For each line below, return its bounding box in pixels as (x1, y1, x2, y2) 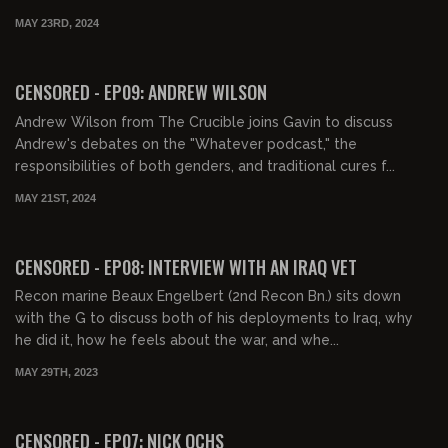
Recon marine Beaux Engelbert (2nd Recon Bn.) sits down (15, 288, 401, 305)
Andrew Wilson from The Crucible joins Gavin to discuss (15, 113, 393, 130)
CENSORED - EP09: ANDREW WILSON (15, 79, 267, 105)
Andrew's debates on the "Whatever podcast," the (15, 135, 357, 152)
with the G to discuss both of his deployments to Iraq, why (15, 310, 413, 327)
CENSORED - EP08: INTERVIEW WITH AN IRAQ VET (15, 253, 357, 280)
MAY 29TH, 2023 (15, 366, 98, 378)
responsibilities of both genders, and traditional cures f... (15, 157, 395, 174)
